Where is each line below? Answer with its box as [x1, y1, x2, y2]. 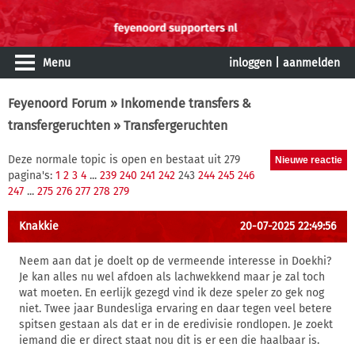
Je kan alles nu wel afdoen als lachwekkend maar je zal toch [19, 270, 325, 284]
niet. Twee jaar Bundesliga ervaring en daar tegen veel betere [19, 302, 332, 315]
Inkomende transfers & [120, 96, 251, 111]
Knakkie [19, 219, 59, 233]
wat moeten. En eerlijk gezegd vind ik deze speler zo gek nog [19, 286, 324, 300]
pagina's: [8, 169, 55, 182]
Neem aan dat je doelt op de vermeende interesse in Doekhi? [19, 254, 331, 268]
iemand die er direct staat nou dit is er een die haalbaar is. [19, 334, 319, 347]
